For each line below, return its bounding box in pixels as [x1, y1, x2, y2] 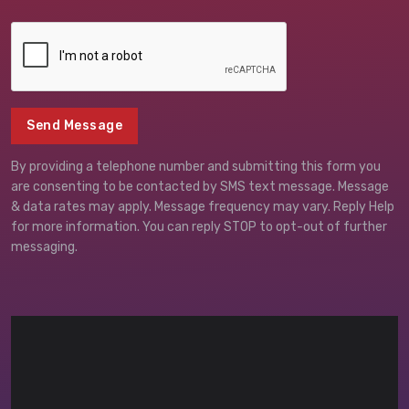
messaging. [11, 239, 78, 255]
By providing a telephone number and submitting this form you [11, 159, 381, 174]
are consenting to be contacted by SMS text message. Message [11, 179, 389, 194]
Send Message [26, 118, 122, 133]
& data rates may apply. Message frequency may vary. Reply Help [11, 199, 394, 215]
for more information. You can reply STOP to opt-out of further [11, 219, 387, 235]
